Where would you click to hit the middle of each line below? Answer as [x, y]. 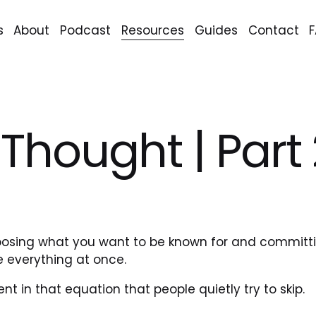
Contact [273, 30]
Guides [216, 30]
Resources [152, 30]
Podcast [86, 30]
